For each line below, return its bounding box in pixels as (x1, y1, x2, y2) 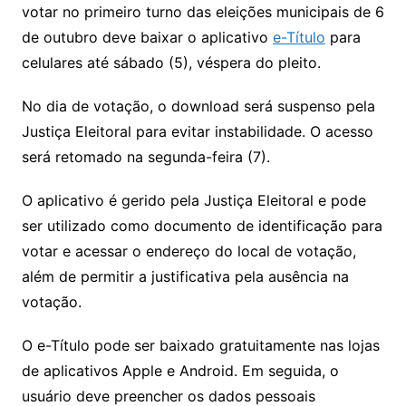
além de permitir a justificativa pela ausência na (21, 266, 349, 285)
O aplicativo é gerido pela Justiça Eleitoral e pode (21, 190, 366, 209)
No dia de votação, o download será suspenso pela (21, 96, 375, 115)
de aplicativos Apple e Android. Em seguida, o (21, 361, 339, 380)
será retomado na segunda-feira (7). (21, 147, 270, 166)
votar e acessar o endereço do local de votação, (21, 241, 356, 260)
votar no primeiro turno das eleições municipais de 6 (21, 2, 384, 21)
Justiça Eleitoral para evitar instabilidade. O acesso (21, 121, 373, 140)
